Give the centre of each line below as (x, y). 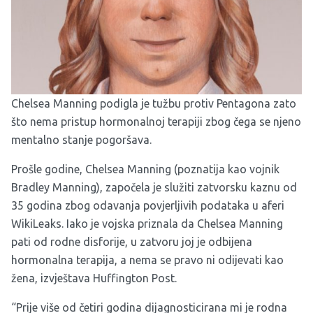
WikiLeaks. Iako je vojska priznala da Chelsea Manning (147, 223)
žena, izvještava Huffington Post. (94, 278)
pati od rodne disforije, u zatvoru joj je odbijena (132, 241)
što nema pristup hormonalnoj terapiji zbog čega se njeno (156, 121)
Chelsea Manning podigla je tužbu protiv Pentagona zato (154, 103)
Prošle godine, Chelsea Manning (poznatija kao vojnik (145, 169)
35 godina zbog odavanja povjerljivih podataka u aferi (148, 205)
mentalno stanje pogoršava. (81, 139)
